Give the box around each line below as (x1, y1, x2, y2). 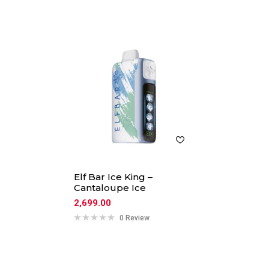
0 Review (119, 213, 150, 222)
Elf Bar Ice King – (74, 171, 153, 183)
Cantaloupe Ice (74, 181, 147, 193)
